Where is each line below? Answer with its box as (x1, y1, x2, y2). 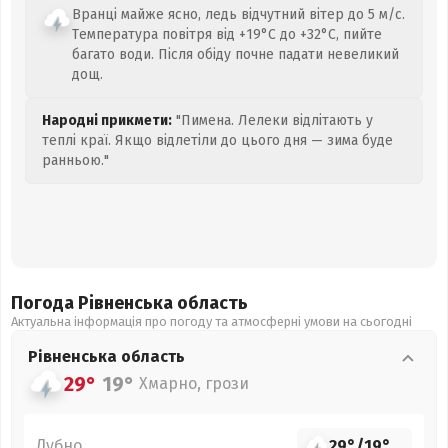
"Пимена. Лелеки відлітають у (172, 112, 373, 129)
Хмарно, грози (139, 374, 249, 393)
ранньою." (42, 152, 109, 169)
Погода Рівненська (11, 292, 177, 314)
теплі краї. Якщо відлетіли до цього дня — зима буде (42, 132, 393, 149)
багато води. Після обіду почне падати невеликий (72, 46, 399, 63)
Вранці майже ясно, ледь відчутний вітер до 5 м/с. (72, 6, 405, 23)
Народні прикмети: (42, 112, 172, 129)
